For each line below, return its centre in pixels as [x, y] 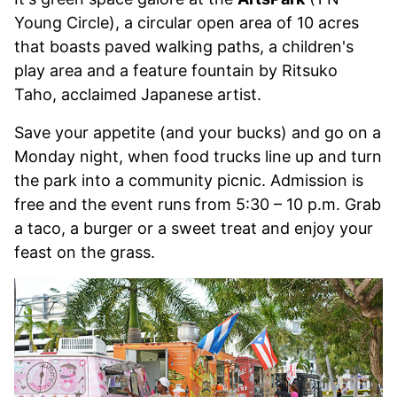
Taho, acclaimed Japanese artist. [138, 94]
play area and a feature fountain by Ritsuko [176, 70]
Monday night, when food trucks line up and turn [198, 156]
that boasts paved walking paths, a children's [184, 46]
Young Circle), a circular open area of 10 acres [187, 22]
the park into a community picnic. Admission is [189, 180]
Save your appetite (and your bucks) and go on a [198, 132]
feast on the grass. [85, 252]
